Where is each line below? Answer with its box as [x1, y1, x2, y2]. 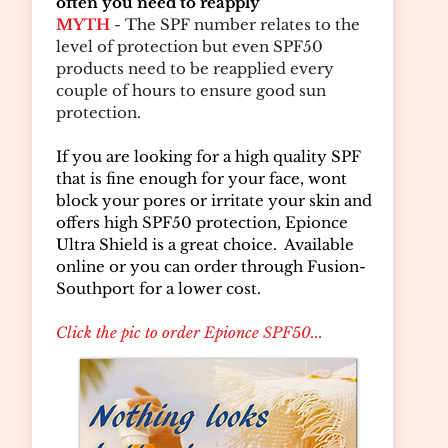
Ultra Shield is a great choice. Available [55, 235, 354, 254]
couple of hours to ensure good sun [55, 81, 326, 100]
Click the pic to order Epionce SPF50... [55, 323, 323, 342]
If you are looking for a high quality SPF [55, 147, 361, 166]
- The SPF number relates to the [113, 15, 360, 34]
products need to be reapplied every [55, 59, 334, 78]
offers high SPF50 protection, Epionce [55, 213, 348, 232]
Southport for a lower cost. [55, 279, 261, 298]
